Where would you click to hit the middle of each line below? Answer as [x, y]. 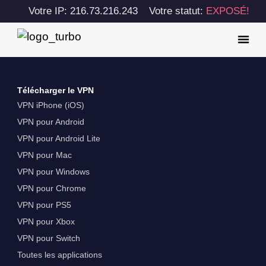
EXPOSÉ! [227, 11]
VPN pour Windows [53, 172]
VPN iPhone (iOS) [50, 105]
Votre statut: [177, 11]
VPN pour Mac [44, 155]
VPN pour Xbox [46, 222]
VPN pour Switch [48, 238]
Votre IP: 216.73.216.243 [83, 11]
